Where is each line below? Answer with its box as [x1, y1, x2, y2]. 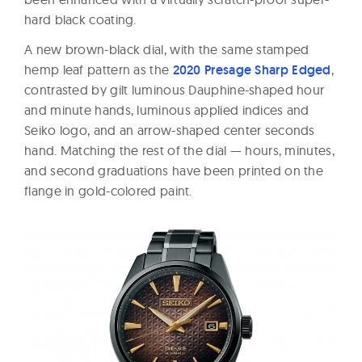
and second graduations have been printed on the [24, 162, 324, 179]
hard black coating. [24, 11, 137, 28]
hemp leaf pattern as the [24, 61, 173, 78]
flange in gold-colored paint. [24, 183, 192, 200]
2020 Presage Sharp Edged [172, 61, 331, 79]
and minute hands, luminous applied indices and [24, 102, 309, 119]
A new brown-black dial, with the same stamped [24, 41, 309, 58]
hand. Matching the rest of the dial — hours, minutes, [24, 142, 335, 159]
